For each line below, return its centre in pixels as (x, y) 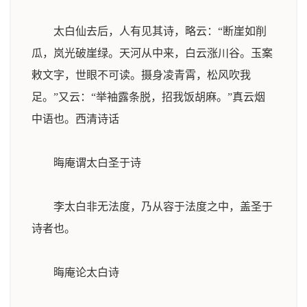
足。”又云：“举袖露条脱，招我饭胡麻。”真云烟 (148, 97)
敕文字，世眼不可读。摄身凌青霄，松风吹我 (141, 75)
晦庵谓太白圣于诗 (97, 163)
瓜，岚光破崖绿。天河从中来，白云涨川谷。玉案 (152, 53)
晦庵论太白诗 (86, 272)
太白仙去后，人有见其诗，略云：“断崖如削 (149, 31)
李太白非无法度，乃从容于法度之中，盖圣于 (152, 207)
